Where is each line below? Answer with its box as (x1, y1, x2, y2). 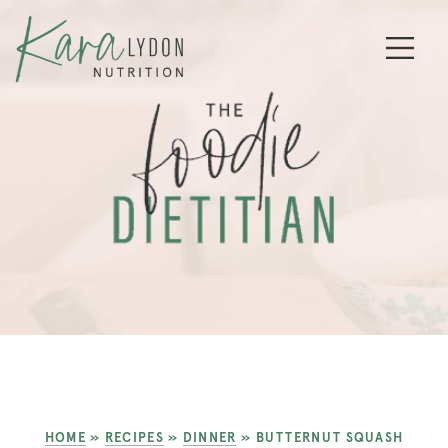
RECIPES (104, 429, 164, 445)
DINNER (182, 429, 237, 445)
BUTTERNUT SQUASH (255, 429, 404, 445)
